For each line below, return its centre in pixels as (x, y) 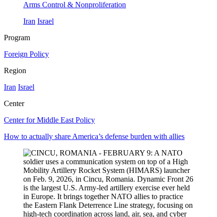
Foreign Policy (26, 54)
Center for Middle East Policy (49, 120)
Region (15, 71)
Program (17, 38)
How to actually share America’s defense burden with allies (94, 137)
